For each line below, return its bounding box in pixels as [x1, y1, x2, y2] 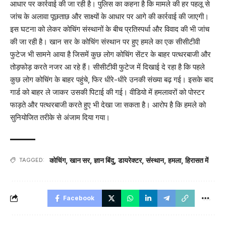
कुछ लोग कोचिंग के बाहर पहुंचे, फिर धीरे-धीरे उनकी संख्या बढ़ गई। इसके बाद [10, 74, 213, 84]
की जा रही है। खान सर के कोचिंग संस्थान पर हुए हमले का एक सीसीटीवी [10, 36, 200, 46]
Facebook [63, 194, 94, 202]
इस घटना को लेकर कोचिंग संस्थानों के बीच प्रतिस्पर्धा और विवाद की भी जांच [10, 24, 209, 34]
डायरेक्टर [118, 155, 142, 164]
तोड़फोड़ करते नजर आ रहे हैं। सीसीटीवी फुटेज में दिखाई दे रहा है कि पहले [10, 62, 205, 72]
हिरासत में [185, 155, 208, 164]
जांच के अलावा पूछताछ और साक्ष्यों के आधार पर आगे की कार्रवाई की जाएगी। [10, 11, 209, 21]
